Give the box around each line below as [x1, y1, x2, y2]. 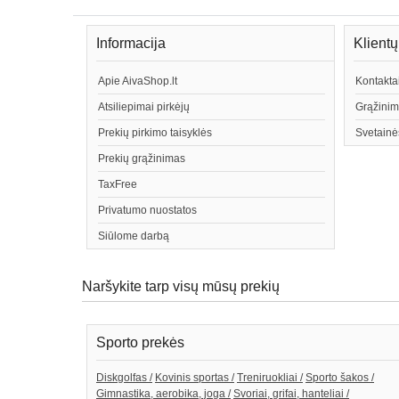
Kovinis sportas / [155, 371, 234, 385]
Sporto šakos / [305, 371, 374, 385]
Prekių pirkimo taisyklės [98, 126, 212, 140]
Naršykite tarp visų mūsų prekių [82, 278, 280, 295]
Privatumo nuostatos [98, 204, 197, 217]
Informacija [96, 35, 166, 52]
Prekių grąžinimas [98, 152, 185, 166]
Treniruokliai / [237, 371, 303, 385]
